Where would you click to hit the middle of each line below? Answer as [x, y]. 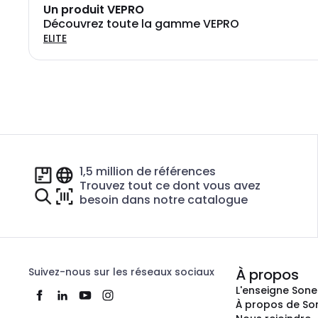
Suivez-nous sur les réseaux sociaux [121, 272]
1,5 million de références [148, 171]
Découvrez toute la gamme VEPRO [141, 24]
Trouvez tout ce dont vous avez [170, 186]
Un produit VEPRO [94, 10]
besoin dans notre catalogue [164, 200]
